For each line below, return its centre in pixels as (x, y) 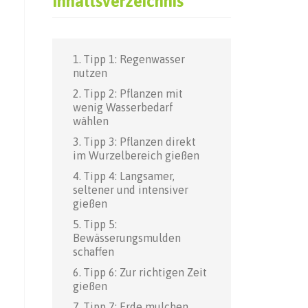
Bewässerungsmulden (127, 238)
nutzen (90, 73)
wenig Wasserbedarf (123, 107)
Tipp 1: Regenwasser (134, 59)
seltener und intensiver (131, 189)
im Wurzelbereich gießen (136, 155)
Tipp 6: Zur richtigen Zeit (145, 272)
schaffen (93, 251)
